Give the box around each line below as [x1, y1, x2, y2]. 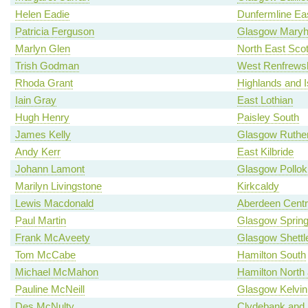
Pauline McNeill [14, 283, 85, 296]
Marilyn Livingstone [14, 180, 102, 192]
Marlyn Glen [14, 43, 70, 55]
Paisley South [236, 111, 299, 124]
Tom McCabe [14, 249, 76, 261]
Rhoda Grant [14, 77, 73, 89]
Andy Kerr [14, 146, 60, 158]
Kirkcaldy [236, 180, 279, 192]
